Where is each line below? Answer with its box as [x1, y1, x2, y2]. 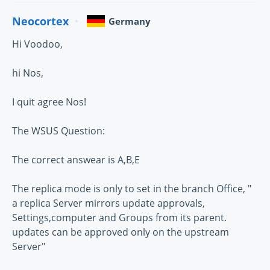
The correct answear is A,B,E [12, 153, 140, 167]
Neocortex [12, 13, 69, 28]
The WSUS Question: [12, 124, 105, 138]
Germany [108, 15, 151, 28]
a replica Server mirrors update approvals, [12, 196, 205, 210]
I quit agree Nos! [12, 95, 86, 109]
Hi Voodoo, [12, 37, 63, 51]
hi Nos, [12, 66, 43, 80]
